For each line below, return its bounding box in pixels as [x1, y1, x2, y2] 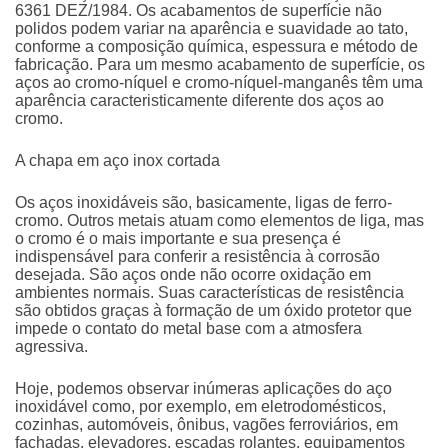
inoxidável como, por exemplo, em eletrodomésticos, [15, 398, 386, 416]
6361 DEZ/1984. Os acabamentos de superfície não [15, 2, 382, 20]
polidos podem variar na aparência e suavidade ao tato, [15, 20, 408, 38]
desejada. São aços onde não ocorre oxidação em [15, 266, 371, 284]
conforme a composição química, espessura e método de [15, 38, 418, 56]
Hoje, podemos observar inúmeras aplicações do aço [15, 380, 392, 398]
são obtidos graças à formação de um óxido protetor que [15, 302, 412, 320]
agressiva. [15, 338, 88, 356]
